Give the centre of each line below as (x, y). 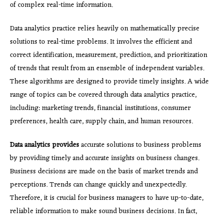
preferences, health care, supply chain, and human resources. (101, 121)
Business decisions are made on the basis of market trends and (104, 171)
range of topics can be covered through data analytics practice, (103, 95)
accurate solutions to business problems (140, 145)
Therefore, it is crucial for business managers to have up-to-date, (107, 198)
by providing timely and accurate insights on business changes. (105, 158)
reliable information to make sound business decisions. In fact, (103, 211)
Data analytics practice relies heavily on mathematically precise (105, 28)
